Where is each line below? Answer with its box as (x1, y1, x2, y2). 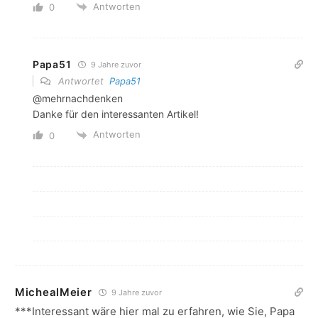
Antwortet (55, 75, 109, 87)
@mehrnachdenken (33, 92, 123, 105)
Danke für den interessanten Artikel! (33, 108, 199, 121)
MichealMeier (15, 285, 92, 299)
